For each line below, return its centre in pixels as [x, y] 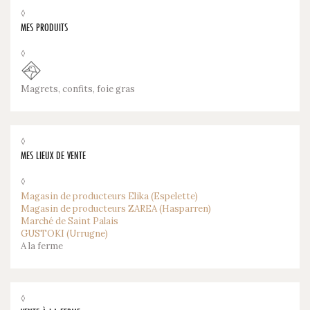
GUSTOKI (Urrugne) [64, 233]
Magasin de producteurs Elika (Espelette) [109, 196]
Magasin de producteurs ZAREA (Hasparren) [116, 208]
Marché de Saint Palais [70, 221]
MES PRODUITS [44, 27]
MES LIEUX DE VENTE [53, 155]
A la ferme [42, 246]
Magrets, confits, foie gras [78, 89]
